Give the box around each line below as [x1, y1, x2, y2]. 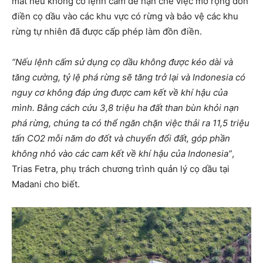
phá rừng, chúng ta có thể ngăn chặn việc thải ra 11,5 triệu [12, 117, 249, 129]
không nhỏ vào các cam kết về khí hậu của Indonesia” [12, 148, 232, 159]
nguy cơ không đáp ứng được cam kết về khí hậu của [12, 87, 228, 98]
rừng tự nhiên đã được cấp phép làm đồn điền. [12, 26, 202, 37]
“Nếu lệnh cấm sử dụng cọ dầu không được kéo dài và [12, 56, 233, 68]
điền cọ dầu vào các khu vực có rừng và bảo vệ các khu [12, 11, 238, 22]
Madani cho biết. [12, 178, 80, 190]
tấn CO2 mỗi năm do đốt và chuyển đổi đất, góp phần [12, 133, 230, 144]
